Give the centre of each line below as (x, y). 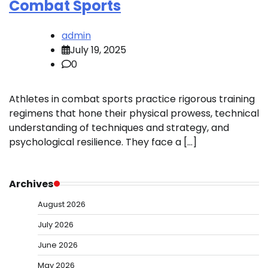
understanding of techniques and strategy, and (119, 127)
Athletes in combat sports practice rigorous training (132, 99)
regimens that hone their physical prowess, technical (134, 113)
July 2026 (56, 224)
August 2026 (62, 204)
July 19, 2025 (98, 50)
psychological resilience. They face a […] (103, 142)
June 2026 (58, 245)
